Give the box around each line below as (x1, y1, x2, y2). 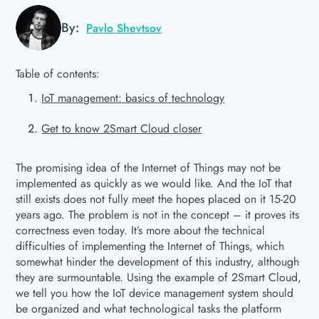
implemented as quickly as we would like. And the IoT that (16, 175, 293, 192)
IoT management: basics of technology (41, 90, 225, 106)
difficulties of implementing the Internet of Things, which (16, 238, 285, 254)
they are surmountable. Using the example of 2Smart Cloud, (16, 269, 302, 286)
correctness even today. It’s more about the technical (16, 222, 266, 239)
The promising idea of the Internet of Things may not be (16, 159, 281, 176)
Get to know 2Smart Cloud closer (41, 120, 202, 137)
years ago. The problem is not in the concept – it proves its (16, 206, 300, 223)
